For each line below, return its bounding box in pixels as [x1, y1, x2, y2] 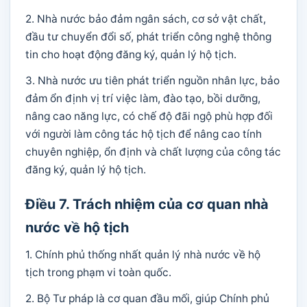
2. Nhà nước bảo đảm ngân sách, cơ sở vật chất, [25, 12, 266, 25]
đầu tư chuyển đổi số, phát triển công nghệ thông [25, 30, 271, 43]
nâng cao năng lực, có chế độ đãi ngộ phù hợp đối [25, 110, 273, 123]
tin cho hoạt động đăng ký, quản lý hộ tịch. [25, 48, 236, 61]
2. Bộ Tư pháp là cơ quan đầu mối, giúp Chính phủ [25, 292, 269, 305]
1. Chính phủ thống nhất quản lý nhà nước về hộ [25, 248, 260, 261]
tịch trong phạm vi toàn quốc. [25, 266, 171, 279]
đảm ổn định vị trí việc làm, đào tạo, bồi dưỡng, [25, 92, 260, 105]
